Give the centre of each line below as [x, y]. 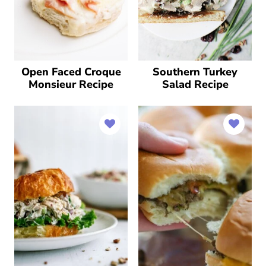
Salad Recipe [195, 84]
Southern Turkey [195, 72]
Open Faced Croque [71, 72]
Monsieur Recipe [71, 84]
